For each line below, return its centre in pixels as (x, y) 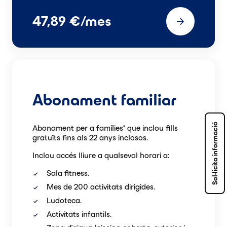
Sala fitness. (68, 173)
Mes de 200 (68, 186)
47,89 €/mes (72, 21)
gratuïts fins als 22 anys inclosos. (90, 137)
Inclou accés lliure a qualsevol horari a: (101, 155)
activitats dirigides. (123, 186)
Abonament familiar (104, 100)
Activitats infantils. (79, 214)
